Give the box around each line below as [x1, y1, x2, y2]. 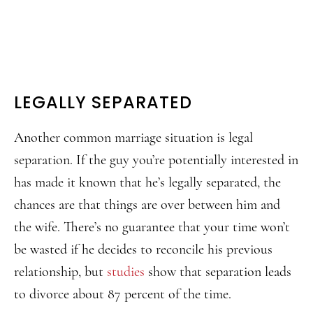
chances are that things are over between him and [14, 196, 280, 213]
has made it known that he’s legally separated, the [14, 174, 281, 191]
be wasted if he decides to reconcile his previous [14, 241, 272, 258]
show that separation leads [145, 263, 291, 280]
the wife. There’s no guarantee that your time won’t [14, 219, 290, 235]
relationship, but [14, 263, 107, 280]
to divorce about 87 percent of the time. [14, 286, 231, 303]
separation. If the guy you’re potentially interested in [14, 152, 298, 168]
